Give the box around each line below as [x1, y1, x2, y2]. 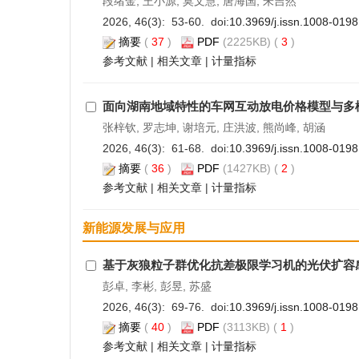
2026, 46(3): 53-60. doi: [102, 15, 229, 28]
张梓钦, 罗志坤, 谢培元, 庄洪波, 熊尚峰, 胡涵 [102, 121, 325, 134]
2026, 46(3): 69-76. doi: [102, 301, 229, 313]
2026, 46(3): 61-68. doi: [102, 142, 229, 155]
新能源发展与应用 [83, 221, 185, 235]
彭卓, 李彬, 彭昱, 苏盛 [102, 280, 212, 292]
